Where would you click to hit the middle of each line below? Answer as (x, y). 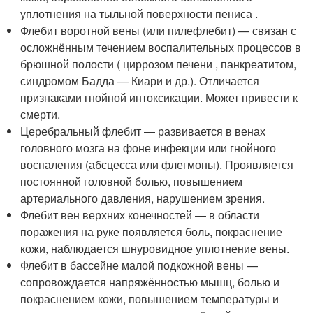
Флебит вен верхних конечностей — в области (140, 215)
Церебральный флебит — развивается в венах (143, 131)
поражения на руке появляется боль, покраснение (152, 232)
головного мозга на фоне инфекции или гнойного (148, 148)
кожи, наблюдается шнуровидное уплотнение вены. (155, 248)
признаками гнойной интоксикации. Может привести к (159, 97)
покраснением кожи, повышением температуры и (150, 299)
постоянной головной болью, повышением (132, 181)
